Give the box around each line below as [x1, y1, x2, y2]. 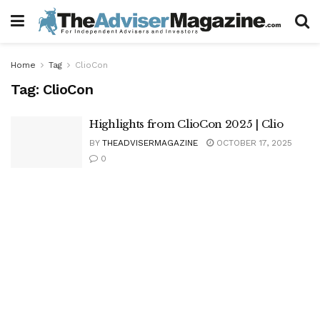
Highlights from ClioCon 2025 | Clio [89, 117, 284, 131]
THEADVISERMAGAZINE [102, 138, 198, 148]
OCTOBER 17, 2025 [214, 138, 292, 148]
